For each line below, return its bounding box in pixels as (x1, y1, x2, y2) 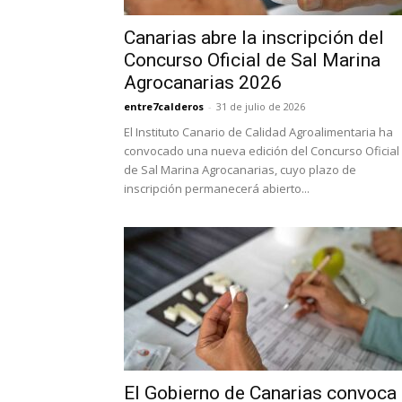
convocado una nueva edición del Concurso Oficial (124, 143, 399, 159)
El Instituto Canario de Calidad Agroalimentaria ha (124, 124, 393, 140)
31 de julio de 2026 (216, 100, 305, 113)
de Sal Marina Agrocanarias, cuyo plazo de (124, 162, 356, 178)
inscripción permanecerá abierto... (124, 180, 310, 197)
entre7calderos (124, 100, 204, 113)
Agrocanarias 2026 (124, 72, 282, 93)
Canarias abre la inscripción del (124, 27, 384, 48)
